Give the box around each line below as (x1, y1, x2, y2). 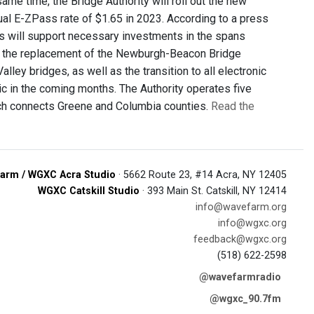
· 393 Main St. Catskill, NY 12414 (139, 185, 287, 197)
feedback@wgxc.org (193, 233, 287, 245)
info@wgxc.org (218, 217, 287, 229)
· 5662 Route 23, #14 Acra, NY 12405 (116, 169, 287, 181)
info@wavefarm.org (196, 201, 287, 213)
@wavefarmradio (199, 271, 281, 283)
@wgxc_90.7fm (210, 293, 281, 305)
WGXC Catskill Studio (38, 185, 139, 197)
